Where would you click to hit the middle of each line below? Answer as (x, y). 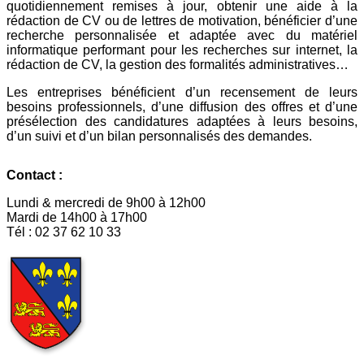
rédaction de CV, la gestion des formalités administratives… (178, 64)
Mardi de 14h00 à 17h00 (77, 217)
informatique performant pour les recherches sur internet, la (182, 50)
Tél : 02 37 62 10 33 (65, 232)
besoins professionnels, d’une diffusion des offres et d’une (182, 106)
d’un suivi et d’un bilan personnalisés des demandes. (159, 136)
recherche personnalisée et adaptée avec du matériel (182, 35)
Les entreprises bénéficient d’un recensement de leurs (182, 92)
